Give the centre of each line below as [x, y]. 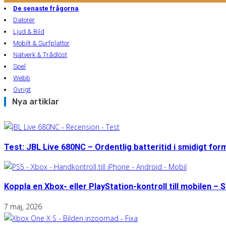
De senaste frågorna [46, 9]
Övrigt [22, 90]
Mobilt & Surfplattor [41, 43]
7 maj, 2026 [23, 206]
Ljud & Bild [29, 32]
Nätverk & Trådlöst [40, 55]
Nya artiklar [36, 102]
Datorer [24, 20]
